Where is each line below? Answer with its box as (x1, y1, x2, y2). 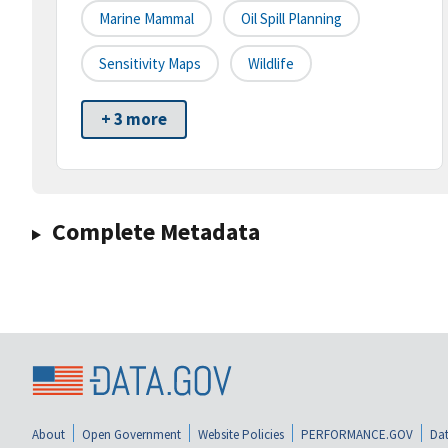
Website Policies (198, 425, 284, 443)
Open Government (82, 425, 181, 443)
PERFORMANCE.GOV (301, 425, 413, 443)
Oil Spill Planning (241, 9, 342, 29)
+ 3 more (101, 108, 167, 131)
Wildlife (248, 54, 294, 74)
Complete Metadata (51, 216, 260, 248)
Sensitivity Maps (99, 54, 201, 74)
